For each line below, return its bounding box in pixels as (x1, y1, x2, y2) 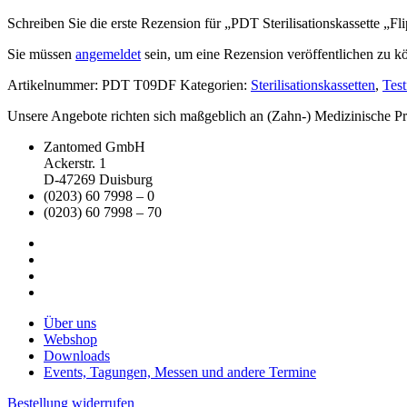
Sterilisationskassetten (251, 77, 375, 94)
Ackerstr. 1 (44, 155, 106, 172)
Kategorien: (180, 77, 251, 94)
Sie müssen (7, 46, 75, 63)
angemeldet (75, 46, 141, 63)
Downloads (44, 348, 110, 364)
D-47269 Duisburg (44, 172, 153, 188)
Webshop (44, 332, 97, 348)
